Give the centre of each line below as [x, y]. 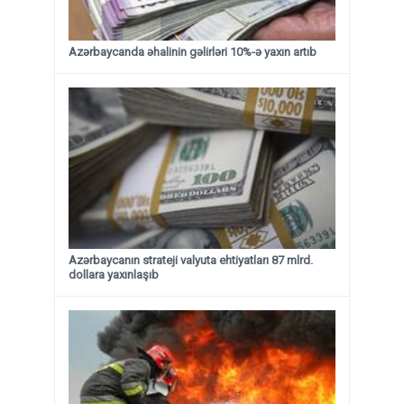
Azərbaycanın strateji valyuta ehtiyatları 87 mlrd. [191, 260]
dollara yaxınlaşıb [114, 274]
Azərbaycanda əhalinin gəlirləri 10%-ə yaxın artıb [193, 51]
